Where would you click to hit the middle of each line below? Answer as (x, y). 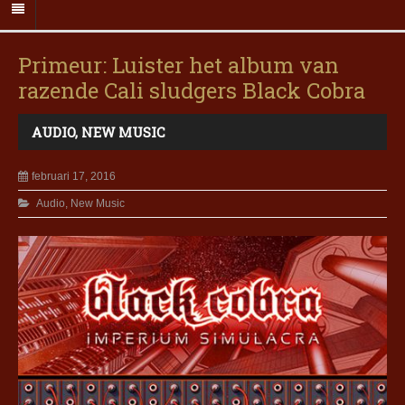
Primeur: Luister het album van (179, 66)
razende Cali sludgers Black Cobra (192, 91)
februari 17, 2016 (74, 177)
